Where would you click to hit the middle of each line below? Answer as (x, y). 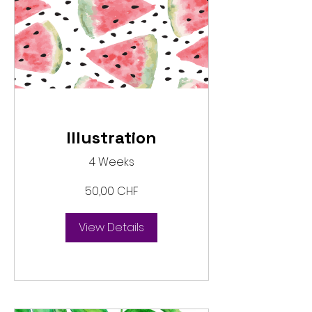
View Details (111, 228)
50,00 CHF (111, 192)
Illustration (111, 138)
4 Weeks (111, 162)
